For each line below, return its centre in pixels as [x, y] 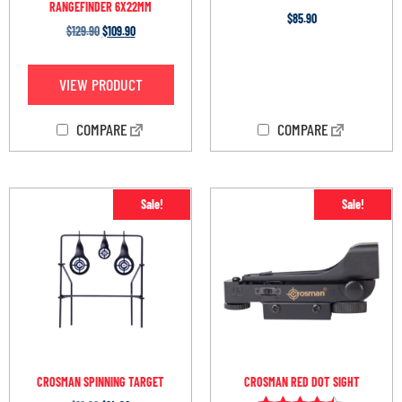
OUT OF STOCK [301, 78]
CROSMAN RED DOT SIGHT [301, 381]
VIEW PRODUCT [100, 84]
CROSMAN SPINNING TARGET [100, 381]
